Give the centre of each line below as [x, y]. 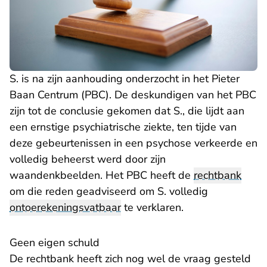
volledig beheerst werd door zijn [88, 159]
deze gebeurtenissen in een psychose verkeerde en [133, 143]
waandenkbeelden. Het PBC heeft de [102, 176]
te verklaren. [152, 208]
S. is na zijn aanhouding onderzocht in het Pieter [125, 79]
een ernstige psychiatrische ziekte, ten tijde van [123, 127]
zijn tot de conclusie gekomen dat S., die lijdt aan [127, 111]
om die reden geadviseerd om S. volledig [109, 192]
